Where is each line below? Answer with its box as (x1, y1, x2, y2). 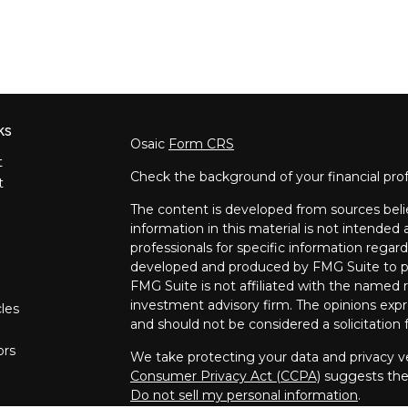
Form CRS (168, 135, 234, 152)
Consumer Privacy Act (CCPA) (129, 367, 321, 384)
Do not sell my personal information (129, 386, 358, 403)
